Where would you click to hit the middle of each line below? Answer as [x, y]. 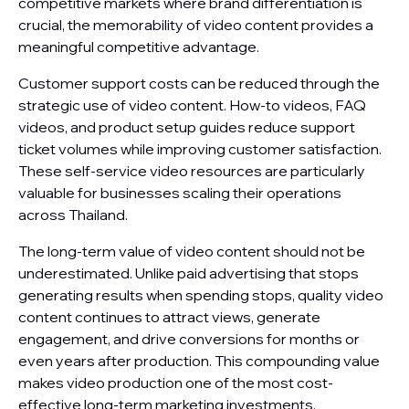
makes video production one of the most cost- [176, 383]
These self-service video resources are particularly [192, 171]
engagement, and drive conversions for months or [189, 339]
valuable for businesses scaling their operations [180, 193]
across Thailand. [73, 215]
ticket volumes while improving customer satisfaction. [200, 149]
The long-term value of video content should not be [192, 251]
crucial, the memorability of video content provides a [196, 25]
